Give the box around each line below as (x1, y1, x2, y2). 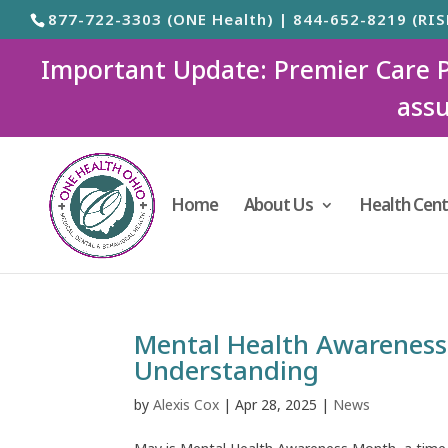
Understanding (134, 351, 320, 388)
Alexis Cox (153, 394, 220, 414)
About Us (244, 192, 313, 216)
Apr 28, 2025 (235, 394, 318, 414)
